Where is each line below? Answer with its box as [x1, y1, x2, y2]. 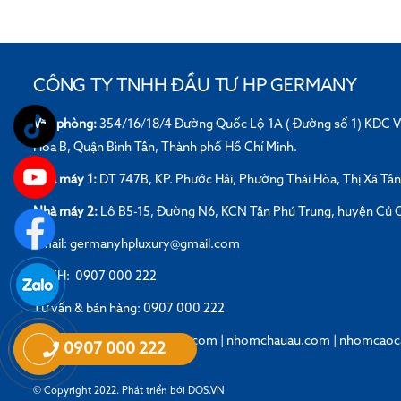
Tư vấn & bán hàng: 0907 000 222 [33, 302, 225, 315]
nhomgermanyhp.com [89, 334, 218, 347]
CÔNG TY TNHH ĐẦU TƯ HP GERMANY [33, 77, 357, 96]
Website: [33, 334, 89, 347]
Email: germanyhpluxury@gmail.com [33, 237, 240, 251]
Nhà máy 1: [33, 173, 99, 186]
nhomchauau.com [226, 334, 330, 347]
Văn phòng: [33, 117, 99, 131]
